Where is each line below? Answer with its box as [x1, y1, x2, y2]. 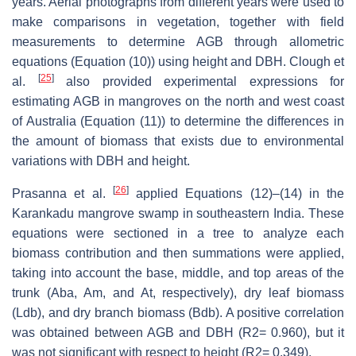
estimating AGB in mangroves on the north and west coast [12, 95, 344, 109]
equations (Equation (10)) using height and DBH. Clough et [12, 55, 344, 69]
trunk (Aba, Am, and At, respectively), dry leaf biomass [12, 286, 344, 300]
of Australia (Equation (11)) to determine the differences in [12, 114, 344, 129]
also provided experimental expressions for [53, 75, 344, 89]
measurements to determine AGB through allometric [12, 35, 344, 49]
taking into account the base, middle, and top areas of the [12, 266, 344, 281]
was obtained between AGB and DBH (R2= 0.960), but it [12, 326, 344, 340]
